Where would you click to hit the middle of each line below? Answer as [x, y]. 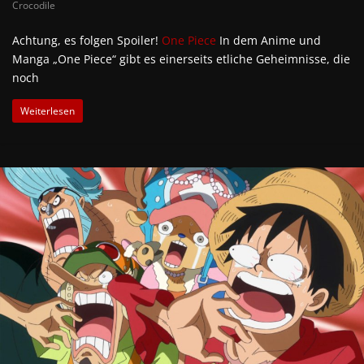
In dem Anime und [269, 41]
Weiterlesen [48, 111]
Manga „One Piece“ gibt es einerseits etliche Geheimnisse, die [181, 59]
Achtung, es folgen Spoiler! [87, 41]
